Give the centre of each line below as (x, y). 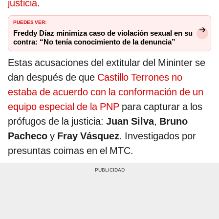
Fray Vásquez (88, 136)
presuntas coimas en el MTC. (71, 150)
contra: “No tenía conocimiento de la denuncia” (94, 42)
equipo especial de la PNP (64, 106)
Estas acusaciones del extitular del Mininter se (107, 62)
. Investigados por (158, 136)
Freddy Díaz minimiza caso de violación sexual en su (103, 33)
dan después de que (53, 77)
